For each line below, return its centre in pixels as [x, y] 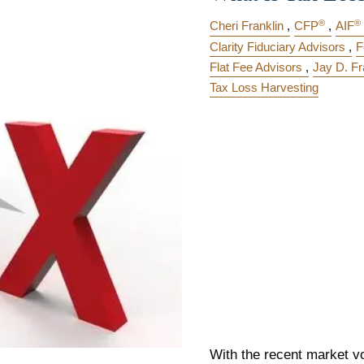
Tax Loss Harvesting [264, 88]
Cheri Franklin [247, 26]
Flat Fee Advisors [256, 67]
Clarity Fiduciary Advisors [277, 46]
